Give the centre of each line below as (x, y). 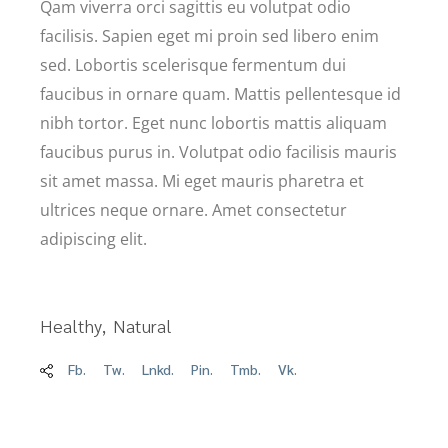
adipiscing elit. (94, 238)
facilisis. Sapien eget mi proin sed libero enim (210, 35)
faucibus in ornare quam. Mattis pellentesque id (221, 93)
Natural (143, 325)
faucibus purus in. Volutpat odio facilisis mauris (219, 151)
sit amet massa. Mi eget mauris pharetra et (202, 180)
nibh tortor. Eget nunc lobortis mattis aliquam (214, 122)
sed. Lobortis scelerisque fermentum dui (193, 64)
